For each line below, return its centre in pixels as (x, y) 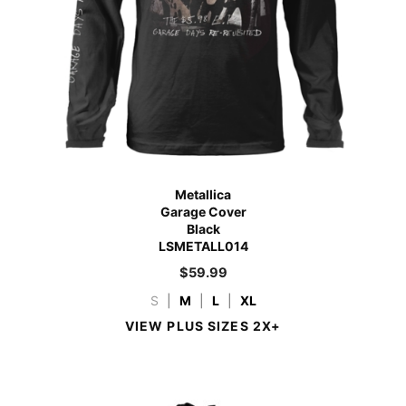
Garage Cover (203, 211)
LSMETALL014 (203, 246)
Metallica (203, 194)
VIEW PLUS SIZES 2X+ (203, 325)
